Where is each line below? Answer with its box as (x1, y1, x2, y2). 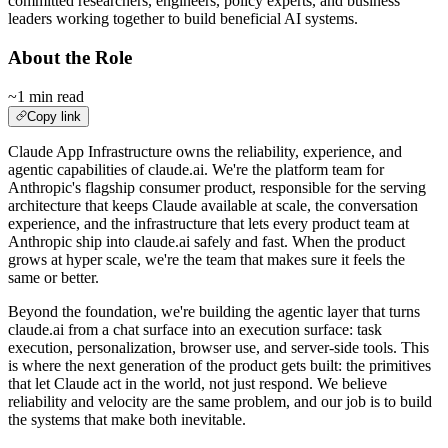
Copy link (27, 108, 81, 124)
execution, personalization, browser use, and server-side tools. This (8, 338, 429, 356)
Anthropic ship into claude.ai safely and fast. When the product (8, 232, 405, 250)
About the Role (8, 47, 132, 69)
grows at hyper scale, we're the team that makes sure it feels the (8, 250, 405, 268)
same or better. (8, 268, 99, 286)
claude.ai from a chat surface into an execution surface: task (8, 320, 382, 338)
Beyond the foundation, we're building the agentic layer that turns (8, 302, 420, 320)
